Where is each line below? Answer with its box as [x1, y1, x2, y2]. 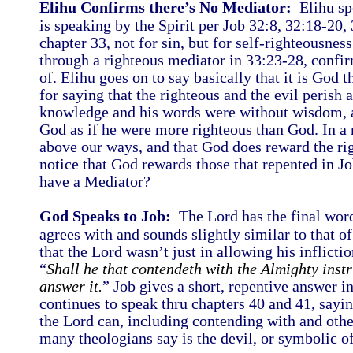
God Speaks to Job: [39, 207, 171, 225]
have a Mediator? [39, 173, 158, 190]
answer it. [39, 277, 102, 295]
